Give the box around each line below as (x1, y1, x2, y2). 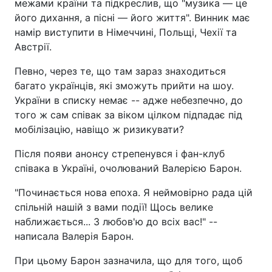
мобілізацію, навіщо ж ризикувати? (15, 123, 184, 135)
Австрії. (15, 40, 52, 53)
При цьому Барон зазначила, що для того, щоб (15, 254, 242, 267)
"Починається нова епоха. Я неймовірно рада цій (15, 186, 253, 199)
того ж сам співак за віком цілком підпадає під (15, 108, 242, 121)
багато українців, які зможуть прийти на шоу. (15, 79, 234, 92)
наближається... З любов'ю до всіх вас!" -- (15, 215, 217, 228)
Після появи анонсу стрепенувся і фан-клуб (15, 147, 225, 160)
